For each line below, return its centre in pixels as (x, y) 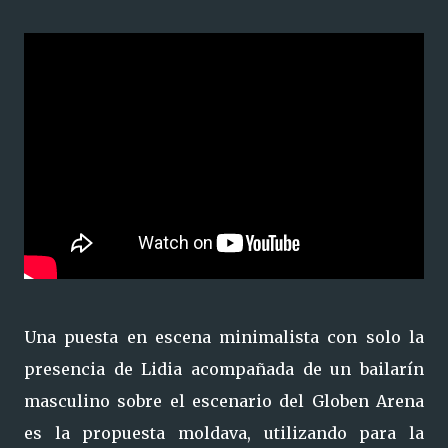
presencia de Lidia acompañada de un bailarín (224, 369)
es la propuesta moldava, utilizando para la (224, 433)
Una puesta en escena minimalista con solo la (224, 337)
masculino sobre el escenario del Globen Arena (224, 401)
